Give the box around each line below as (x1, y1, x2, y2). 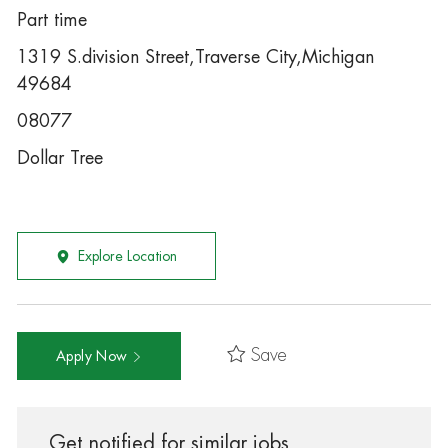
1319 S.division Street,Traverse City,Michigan (16, 48, 374, 66)
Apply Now (55, 348, 132, 363)
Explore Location (77, 249, 177, 263)
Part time (16, 11, 87, 29)
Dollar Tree (16, 149, 103, 167)
